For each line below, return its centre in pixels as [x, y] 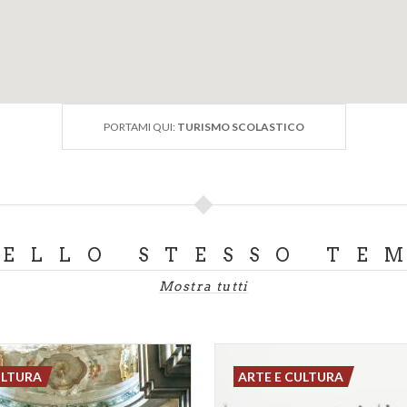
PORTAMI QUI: [140, 126]
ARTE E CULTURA [291, 376]
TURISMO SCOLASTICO [240, 126]
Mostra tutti [203, 286]
